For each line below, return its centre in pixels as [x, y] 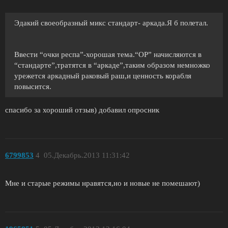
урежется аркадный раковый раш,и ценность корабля [103, 76]
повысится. [33, 86]
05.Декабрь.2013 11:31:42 [87, 155]
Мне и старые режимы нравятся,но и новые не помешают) [103, 183]
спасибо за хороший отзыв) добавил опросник [82, 110]
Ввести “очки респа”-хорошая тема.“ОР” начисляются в [108, 54]
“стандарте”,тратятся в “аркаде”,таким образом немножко [112, 65]
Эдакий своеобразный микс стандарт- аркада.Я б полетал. [111, 23]
